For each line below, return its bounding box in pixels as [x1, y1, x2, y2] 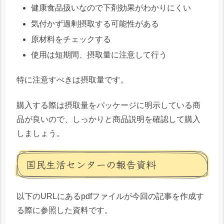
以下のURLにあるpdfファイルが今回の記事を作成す [16, 192, 204, 201]
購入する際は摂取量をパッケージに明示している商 [16, 100, 200, 109]
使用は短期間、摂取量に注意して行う [31, 50, 167, 59]
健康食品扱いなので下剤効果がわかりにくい [31, 3, 191, 12]
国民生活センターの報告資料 [26, 157, 156, 172]
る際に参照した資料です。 [16, 206, 112, 215]
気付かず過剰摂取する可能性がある [31, 19, 159, 28]
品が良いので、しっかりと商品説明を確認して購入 [16, 114, 200, 123]
